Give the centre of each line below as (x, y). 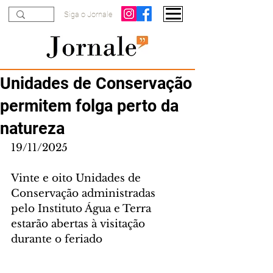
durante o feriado (57, 239)
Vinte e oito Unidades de (77, 178)
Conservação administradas (85, 193)
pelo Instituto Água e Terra (83, 209)
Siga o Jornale (88, 14)
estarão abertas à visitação (80, 224)
